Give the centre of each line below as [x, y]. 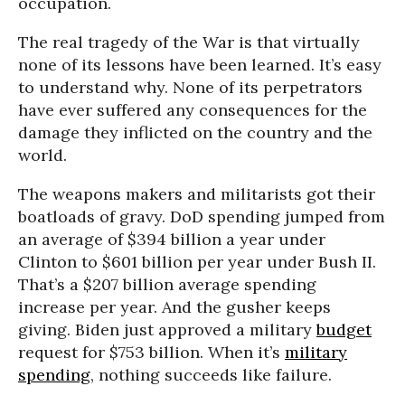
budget [344, 330]
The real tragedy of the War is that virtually [189, 42]
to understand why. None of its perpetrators [190, 87]
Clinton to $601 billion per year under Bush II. [197, 262]
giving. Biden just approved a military [167, 330]
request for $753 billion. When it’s [151, 352]
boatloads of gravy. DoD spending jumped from [202, 217]
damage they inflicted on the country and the [195, 132]
